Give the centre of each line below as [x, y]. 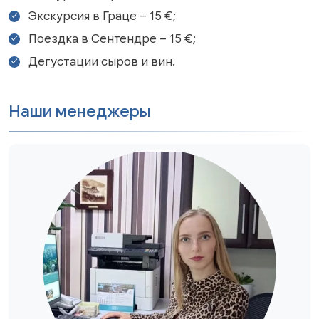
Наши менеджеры [80, 111]
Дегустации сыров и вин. [103, 62]
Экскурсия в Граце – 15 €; [102, 16]
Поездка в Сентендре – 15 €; [112, 39]
